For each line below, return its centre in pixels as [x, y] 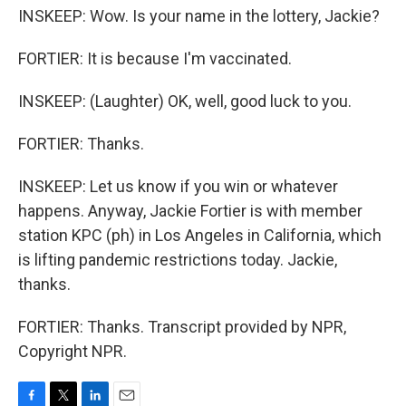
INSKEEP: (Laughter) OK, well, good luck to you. [185, 101]
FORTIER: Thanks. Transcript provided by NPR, [182, 327]
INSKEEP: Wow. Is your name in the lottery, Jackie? [199, 16]
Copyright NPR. [72, 351]
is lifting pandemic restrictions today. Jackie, [178, 260]
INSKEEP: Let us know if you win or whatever [178, 186]
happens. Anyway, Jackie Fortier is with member [190, 211]
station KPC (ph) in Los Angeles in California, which [200, 235]
